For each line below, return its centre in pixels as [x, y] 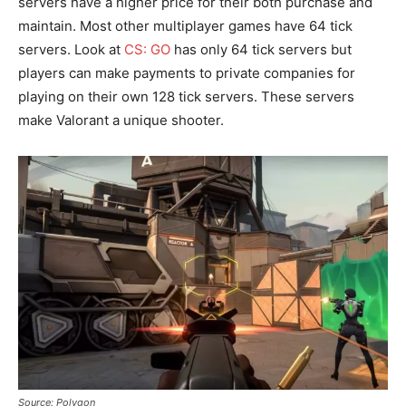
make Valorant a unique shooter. [121, 121]
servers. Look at [71, 50]
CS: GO [147, 50]
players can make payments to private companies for [187, 73]
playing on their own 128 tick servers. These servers [186, 97]
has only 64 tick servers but [261, 50]
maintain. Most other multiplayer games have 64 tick [185, 26]
